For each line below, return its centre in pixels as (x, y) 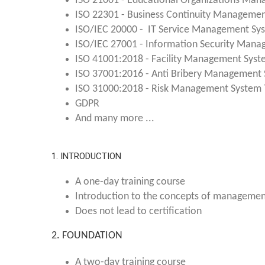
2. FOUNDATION (87, 236)
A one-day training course (130, 182)
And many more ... (115, 119)
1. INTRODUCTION (91, 156)
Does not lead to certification (138, 211)
